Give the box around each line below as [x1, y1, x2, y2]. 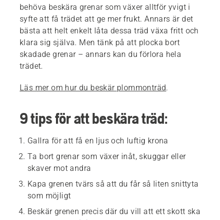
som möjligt [27, 191, 71, 201]
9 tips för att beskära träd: [20, 109, 168, 128]
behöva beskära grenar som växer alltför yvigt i [20, 2, 191, 12]
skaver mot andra [27, 164, 91, 173]
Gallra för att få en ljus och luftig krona [27, 136, 168, 146]
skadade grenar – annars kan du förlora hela [20, 50, 182, 59]
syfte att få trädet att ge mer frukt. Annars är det [20, 14, 193, 24]
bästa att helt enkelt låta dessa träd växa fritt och [20, 26, 199, 36]
